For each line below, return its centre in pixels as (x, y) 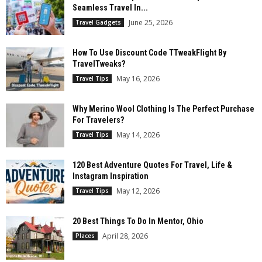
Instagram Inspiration (111, 176)
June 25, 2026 (151, 23)
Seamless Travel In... (110, 8)
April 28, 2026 (125, 236)
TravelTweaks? (99, 64)
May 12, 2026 (138, 191)
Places (85, 236)
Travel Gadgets (98, 23)
